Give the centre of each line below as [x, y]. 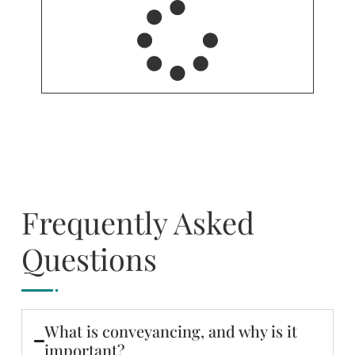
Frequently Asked [137, 223]
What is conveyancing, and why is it [171, 331]
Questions [89, 259]
